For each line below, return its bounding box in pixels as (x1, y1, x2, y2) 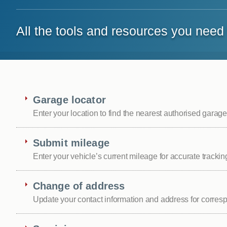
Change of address (32, 180, 125, 192)
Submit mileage (32, 137, 109, 148)
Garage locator (32, 94, 106, 105)
